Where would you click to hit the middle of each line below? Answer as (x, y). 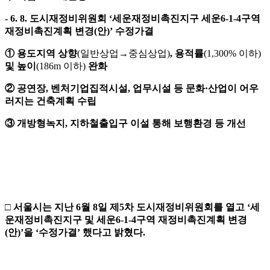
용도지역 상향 (47, 54)
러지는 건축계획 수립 (51, 101)
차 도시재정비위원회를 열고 (186, 207)
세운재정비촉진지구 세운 (166, 19)
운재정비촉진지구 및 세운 (60, 220)
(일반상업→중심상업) (124, 54)
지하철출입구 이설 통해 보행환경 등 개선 (158, 124)
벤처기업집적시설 (89, 89)
